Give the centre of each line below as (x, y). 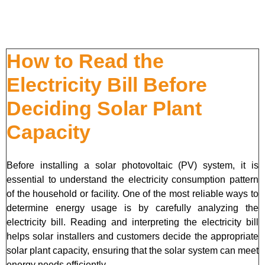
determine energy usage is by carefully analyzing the (132, 208)
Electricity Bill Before (107, 84)
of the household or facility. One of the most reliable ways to (132, 193)
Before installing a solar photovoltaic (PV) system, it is (132, 165)
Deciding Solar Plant (104, 108)
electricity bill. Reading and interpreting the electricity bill (132, 222)
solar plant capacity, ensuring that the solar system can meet (132, 250)
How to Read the (85, 61)
